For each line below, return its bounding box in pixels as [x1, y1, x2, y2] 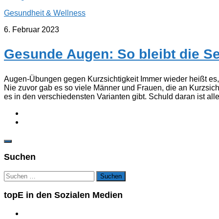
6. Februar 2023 [4, 25, 59, 34]
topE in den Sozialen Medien [4, 190, 123, 200]
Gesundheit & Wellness [4, 9, 86, 18]
